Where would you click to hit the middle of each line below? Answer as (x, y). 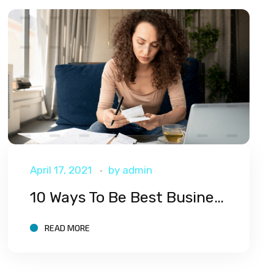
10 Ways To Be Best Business (219, 197)
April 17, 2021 (61, 170)
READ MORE (67, 228)
